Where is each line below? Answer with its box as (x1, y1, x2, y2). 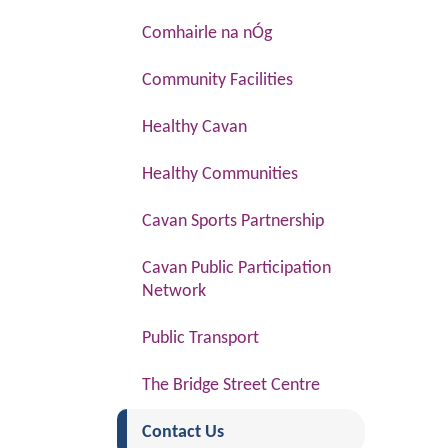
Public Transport (142, 329, 259, 348)
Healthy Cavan (142, 118, 247, 137)
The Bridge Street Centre (142, 376, 320, 395)
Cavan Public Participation (142, 259, 331, 278)
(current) (223, 422, 290, 441)
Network (142, 282, 206, 301)
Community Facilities (142, 71, 293, 90)
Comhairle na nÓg (142, 24, 272, 43)
